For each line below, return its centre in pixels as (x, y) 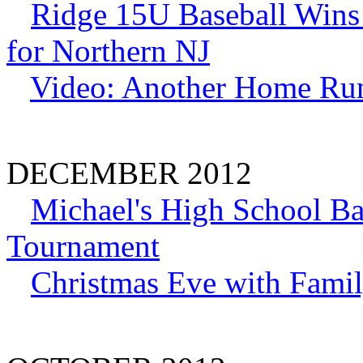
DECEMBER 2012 (129, 173)
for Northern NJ (108, 50)
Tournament (83, 246)
